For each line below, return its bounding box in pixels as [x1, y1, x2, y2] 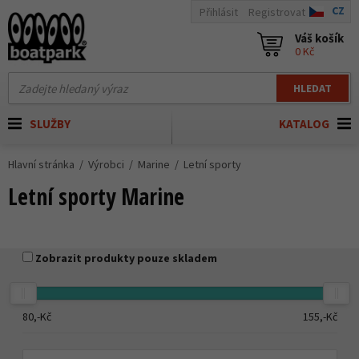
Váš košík [295, 30, 344, 46]
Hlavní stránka [8, 157, 75, 171]
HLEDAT [293, 81, 332, 95]
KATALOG [279, 116, 329, 131]
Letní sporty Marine [8, 181, 184, 212]
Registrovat [248, 4, 305, 19]
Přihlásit [200, 4, 238, 19]
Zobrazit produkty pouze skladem [34, 251, 217, 265]
